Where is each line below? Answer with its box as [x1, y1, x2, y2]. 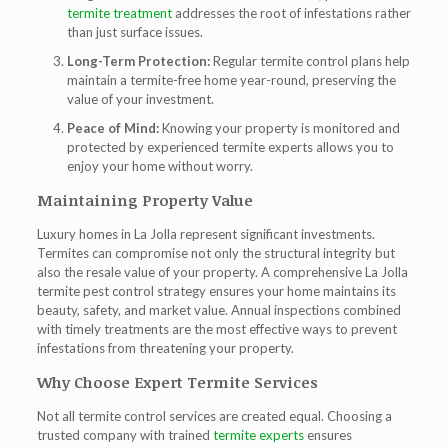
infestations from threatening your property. [36, 340, 294, 356]
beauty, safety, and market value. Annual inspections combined [36, 302, 401, 318]
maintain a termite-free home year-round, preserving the [66, 72, 396, 88]
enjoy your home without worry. [66, 158, 253, 174]
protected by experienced [66, 139, 222, 155]
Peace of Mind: [66, 120, 159, 136]
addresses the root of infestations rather [171, 5, 411, 21]
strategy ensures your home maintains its [153, 283, 396, 299]
